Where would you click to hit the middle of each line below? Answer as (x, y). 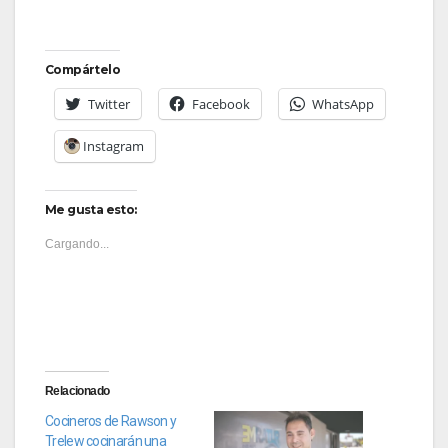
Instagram (113, 146)
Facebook (221, 104)
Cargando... (77, 244)
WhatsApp (343, 104)
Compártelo (82, 70)
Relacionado (77, 391)
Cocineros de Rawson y (111, 421)
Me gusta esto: (91, 210)
